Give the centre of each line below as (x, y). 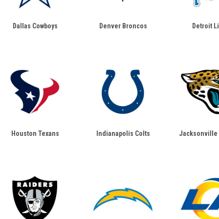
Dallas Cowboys (35, 26)
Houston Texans (35, 133)
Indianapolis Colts (123, 133)
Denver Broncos (123, 26)
